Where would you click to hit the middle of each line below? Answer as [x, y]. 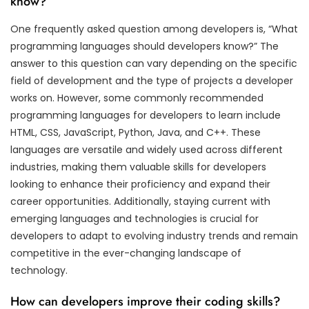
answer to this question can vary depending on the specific [154, 63]
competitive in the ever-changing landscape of [126, 253]
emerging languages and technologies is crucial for [134, 218]
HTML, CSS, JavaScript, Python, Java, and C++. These [136, 132]
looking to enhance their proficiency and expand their [140, 184]
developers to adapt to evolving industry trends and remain [154, 236]
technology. [39, 270]
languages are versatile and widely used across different [147, 149]
